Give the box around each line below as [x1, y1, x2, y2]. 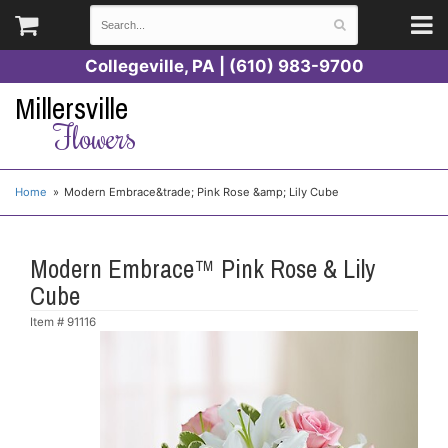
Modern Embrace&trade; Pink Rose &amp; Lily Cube [64, 184, 340, 199]
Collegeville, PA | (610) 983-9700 [84, 56, 364, 76]
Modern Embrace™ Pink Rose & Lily [30, 251, 375, 286]
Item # [30, 314, 67, 329]
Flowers [53, 115, 136, 157]
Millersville [15, 89, 128, 128]
